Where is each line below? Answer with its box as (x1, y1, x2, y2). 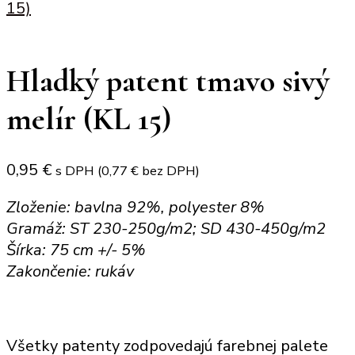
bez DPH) (139, 161, 200, 180)
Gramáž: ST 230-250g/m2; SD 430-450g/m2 (6, 217, 326, 239)
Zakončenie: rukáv (6, 260, 134, 282)
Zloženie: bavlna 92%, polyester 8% (6, 196, 265, 218)
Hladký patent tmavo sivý (6, 61, 330, 100)
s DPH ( (55, 161, 101, 180)
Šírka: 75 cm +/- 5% (6, 239, 146, 261)
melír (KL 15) (6, 99, 171, 138)
